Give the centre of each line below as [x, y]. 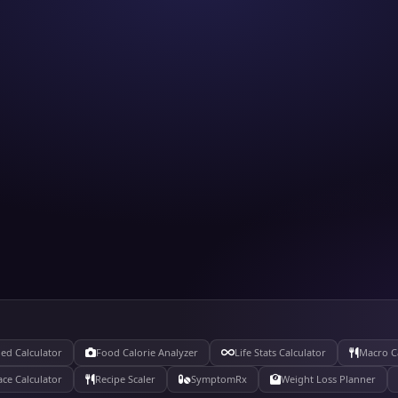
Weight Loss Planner [328, 379]
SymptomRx [219, 379]
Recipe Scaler [125, 379]
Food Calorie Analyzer [147, 352]
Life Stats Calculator [280, 352]
